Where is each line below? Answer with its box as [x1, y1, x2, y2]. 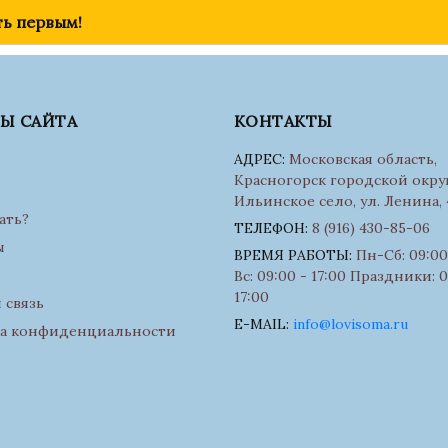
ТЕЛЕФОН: [234, 219, 308, 237]
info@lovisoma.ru [293, 315, 408, 333]
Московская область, [285, 150, 437, 168]
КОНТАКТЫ [234, 111, 333, 131]
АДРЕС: [234, 150, 285, 168]
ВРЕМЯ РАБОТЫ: [234, 246, 352, 264]
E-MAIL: [234, 315, 289, 333]
